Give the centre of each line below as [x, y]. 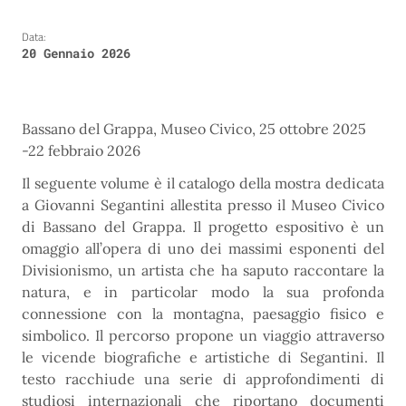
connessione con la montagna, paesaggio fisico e [203, 314]
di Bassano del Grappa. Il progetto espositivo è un [203, 227]
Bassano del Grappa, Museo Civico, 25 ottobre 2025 [194, 129]
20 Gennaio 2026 [76, 53]
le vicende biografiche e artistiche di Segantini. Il [203, 358]
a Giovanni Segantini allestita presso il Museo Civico [203, 205]
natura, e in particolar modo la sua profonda [203, 292]
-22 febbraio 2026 [81, 151]
